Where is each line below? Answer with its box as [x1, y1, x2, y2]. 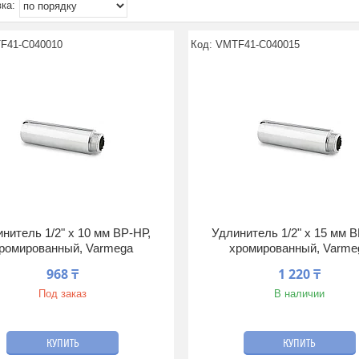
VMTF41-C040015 [216, 38, 301, 50]
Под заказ [38, 288, 87, 300]
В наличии [274, 288, 325, 300]
